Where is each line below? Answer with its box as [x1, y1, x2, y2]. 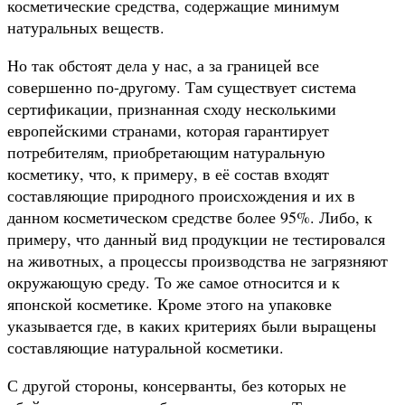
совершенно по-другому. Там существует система [7, 75, 356, 98]
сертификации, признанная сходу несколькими [7, 97, 336, 119]
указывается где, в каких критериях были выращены [7, 314, 376, 336]
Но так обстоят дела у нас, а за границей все [7, 53, 319, 76]
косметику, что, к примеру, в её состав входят [7, 162, 329, 184]
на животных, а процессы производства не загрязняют [7, 249, 388, 271]
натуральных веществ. [7, 15, 165, 38]
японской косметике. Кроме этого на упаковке [7, 292, 332, 315]
